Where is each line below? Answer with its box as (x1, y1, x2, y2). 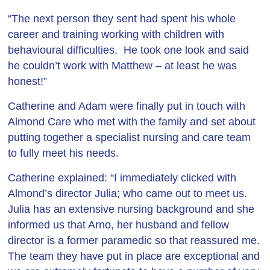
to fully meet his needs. (8, 147, 119, 159)
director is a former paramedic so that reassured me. (8, 234, 260, 246)
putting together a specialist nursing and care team (8, 131, 251, 143)
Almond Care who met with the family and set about (8, 116, 256, 128)
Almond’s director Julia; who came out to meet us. (8, 187, 248, 199)
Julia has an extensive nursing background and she (8, 203, 255, 215)
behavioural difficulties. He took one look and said (8, 44, 250, 56)
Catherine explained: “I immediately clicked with (8, 172, 237, 184)
